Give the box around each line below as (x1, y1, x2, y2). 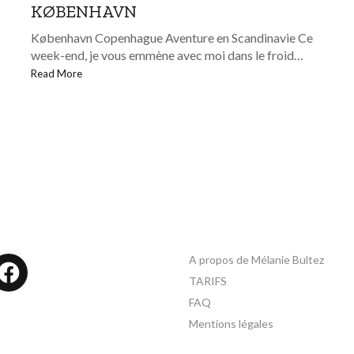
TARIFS (189, 274, 227, 288)
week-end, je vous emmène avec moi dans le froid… (30, 47, 303, 63)
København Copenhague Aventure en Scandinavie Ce (30, 30, 313, 46)
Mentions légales (189, 317, 273, 330)
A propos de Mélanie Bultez (189, 253, 324, 266)
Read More (30, 67, 82, 81)
